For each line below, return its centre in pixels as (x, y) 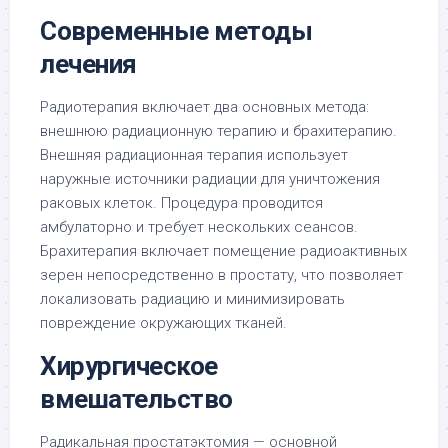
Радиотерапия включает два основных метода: (204, 107)
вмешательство (136, 399)
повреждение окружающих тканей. (163, 323)
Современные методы (176, 31)
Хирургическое (129, 366)
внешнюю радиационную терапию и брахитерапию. (218, 131)
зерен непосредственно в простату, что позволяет (221, 275)
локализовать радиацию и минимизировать (192, 299)
